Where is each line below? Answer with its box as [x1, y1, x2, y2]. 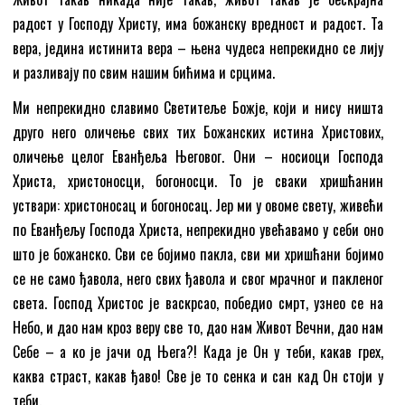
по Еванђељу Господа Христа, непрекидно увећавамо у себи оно [13, 218, 383, 240]
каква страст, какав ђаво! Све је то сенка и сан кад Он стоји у [13, 364, 383, 387]
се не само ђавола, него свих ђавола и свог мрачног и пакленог [13, 267, 383, 289]
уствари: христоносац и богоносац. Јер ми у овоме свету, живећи [13, 193, 383, 216]
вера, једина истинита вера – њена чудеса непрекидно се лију [13, 36, 383, 59]
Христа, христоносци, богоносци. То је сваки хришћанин [13, 169, 383, 192]
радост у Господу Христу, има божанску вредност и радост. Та [13, 12, 383, 34]
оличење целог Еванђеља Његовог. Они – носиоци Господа [13, 145, 383, 167]
